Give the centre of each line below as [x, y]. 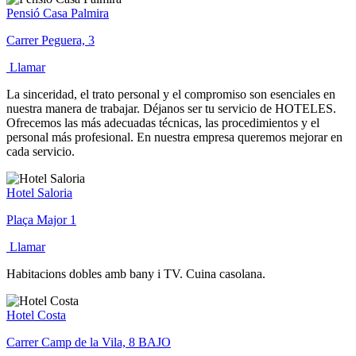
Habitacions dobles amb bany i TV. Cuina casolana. [136, 273]
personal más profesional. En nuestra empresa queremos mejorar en [174, 137]
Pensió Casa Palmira [58, 13]
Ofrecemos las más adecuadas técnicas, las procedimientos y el [163, 122]
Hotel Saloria [39, 192]
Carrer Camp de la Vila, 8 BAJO [89, 342]
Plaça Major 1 [41, 219]
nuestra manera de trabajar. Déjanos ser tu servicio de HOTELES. [171, 108]
